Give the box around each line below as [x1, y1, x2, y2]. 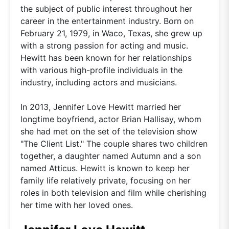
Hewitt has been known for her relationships [20, 52, 192, 63]
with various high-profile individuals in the [20, 64, 182, 75]
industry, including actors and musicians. [20, 77, 177, 87]
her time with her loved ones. [20, 199, 133, 210]
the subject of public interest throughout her [20, 3, 192, 14]
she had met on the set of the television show [20, 126, 197, 136]
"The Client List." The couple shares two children [20, 138, 208, 149]
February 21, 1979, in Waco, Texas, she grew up [20, 28, 202, 38]
